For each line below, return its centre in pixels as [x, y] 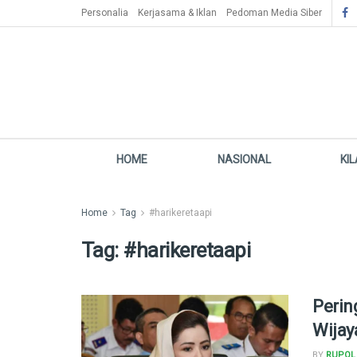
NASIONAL [244, 159]
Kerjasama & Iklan [177, 13]
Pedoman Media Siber [274, 13]
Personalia [105, 13]
